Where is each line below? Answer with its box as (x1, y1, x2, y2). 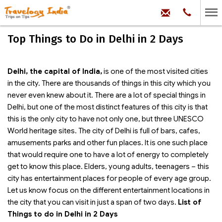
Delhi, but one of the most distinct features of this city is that (7, 103, 208, 111)
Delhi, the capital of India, (7, 67, 102, 76)
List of (178, 198, 201, 207)
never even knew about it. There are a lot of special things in (7, 91, 206, 100)
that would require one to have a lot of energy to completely (7, 150, 209, 159)
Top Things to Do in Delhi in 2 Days (7, 32, 183, 46)
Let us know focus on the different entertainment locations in (7, 186, 210, 195)
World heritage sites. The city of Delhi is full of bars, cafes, (7, 126, 200, 135)
